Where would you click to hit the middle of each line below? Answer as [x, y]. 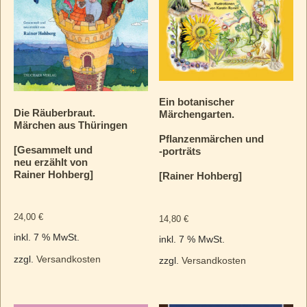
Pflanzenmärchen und [212, 139]
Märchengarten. [197, 114]
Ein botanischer [197, 102]
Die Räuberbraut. [54, 112]
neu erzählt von [50, 162]
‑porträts [180, 151]
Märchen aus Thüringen [70, 125]
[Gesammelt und [53, 149]
